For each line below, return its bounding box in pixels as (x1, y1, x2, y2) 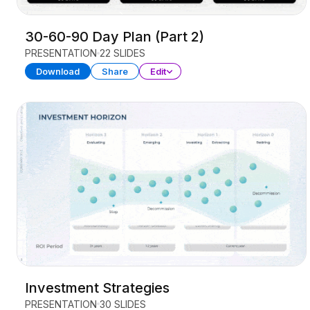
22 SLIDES (100, 47, 145, 60)
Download (36, 66, 80, 77)
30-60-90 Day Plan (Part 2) (25, 28, 204, 46)
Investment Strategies (25, 279, 170, 296)
